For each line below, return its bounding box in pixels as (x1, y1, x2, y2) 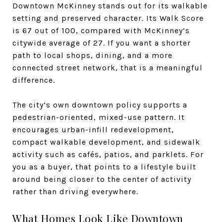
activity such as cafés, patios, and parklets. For (12, 149, 204, 159)
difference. (12, 75, 55, 85)
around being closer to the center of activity (12, 174, 191, 184)
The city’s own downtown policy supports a (12, 100, 187, 110)
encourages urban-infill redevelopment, (12, 124, 174, 134)
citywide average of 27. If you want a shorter (12, 38, 191, 48)
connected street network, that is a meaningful (12, 62, 203, 72)
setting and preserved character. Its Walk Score (12, 13, 204, 23)
